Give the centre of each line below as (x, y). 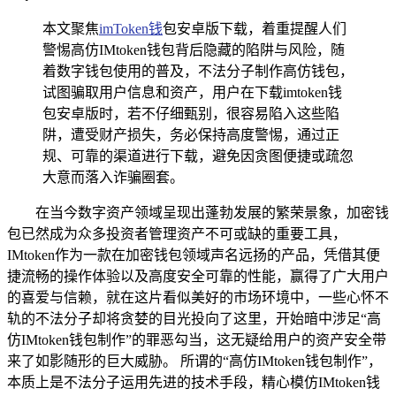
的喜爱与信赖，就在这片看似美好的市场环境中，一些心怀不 (198, 297)
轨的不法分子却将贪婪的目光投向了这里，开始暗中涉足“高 (194, 318)
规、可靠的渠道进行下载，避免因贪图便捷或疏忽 (198, 156)
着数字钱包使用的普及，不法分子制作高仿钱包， (198, 71)
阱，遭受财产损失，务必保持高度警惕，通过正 (191, 134)
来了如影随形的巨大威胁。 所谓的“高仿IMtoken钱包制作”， (194, 361)
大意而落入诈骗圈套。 (113, 177)
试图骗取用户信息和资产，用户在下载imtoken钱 (192, 92)
